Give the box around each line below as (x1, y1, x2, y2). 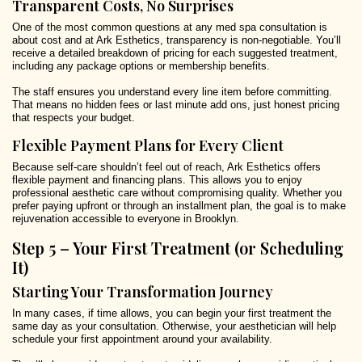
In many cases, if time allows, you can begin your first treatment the (12, 307, 331, 320)
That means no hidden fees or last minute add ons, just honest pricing (12, 99, 339, 112)
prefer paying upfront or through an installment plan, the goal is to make (12, 200, 346, 213)
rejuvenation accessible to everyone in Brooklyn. (12, 213, 239, 225)
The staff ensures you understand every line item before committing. (12, 86, 332, 99)
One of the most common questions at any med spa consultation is (12, 21, 327, 34)
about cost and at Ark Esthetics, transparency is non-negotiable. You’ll (12, 34, 341, 47)
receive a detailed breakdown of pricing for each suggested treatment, (12, 47, 338, 60)
